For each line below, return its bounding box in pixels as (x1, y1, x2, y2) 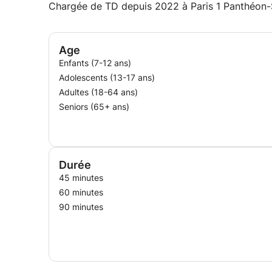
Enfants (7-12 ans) (59, 58, 131, 68)
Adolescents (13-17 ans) (59, 72, 155, 83)
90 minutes (59, 202, 103, 212)
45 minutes (59, 172, 103, 183)
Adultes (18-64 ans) (59, 87, 138, 97)
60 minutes (59, 187, 103, 197)
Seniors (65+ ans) (59, 101, 129, 112)
